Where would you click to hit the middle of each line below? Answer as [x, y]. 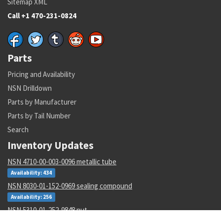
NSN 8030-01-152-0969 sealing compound [70, 186]
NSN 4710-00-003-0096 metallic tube [62, 162]
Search [18, 130]
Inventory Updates [51, 146]
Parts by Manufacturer [42, 102]
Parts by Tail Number [39, 116]
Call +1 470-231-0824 [42, 16]
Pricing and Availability [41, 74]
